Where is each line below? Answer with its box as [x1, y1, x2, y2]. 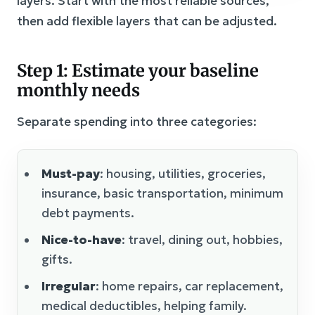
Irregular [41, 278, 96, 294]
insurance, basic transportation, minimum [41, 185, 283, 201]
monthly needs [17, 79, 140, 101]
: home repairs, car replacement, [96, 278, 283, 294]
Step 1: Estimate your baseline [17, 59, 259, 82]
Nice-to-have [41, 231, 122, 247]
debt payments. [41, 205, 134, 221]
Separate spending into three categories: [17, 113, 257, 129]
